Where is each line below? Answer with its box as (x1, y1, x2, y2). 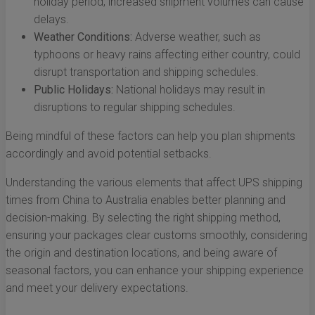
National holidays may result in (113, 83, 265, 97)
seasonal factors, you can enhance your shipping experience (6, 264, 304, 278)
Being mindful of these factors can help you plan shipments (6, 129, 295, 143)
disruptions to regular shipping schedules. (34, 101, 236, 115)
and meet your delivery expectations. (6, 281, 188, 295)
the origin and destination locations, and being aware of (6, 246, 277, 260)
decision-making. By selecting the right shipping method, (6, 211, 281, 225)
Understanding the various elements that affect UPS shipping (6, 176, 302, 190)
